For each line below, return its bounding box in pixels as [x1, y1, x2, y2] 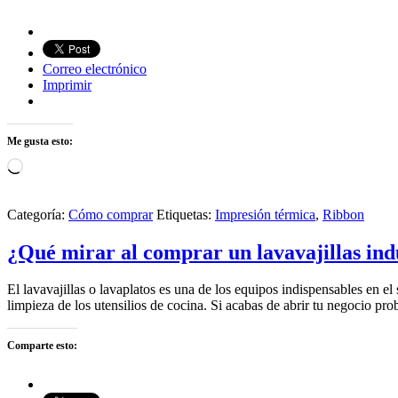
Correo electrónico [43, 60, 147, 76]
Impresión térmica [215, 206, 315, 222]
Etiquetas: [156, 206, 215, 222]
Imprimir [43, 76, 92, 92]
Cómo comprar [68, 206, 153, 222]
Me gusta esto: [7, 134, 73, 147]
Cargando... [22, 156, 88, 172]
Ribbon [322, 206, 364, 222]
